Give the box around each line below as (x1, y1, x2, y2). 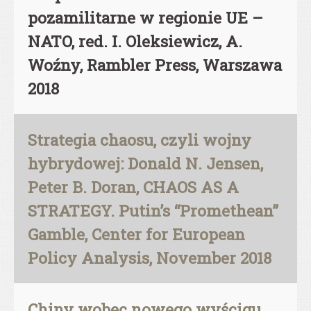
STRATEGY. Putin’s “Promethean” (28, 200, 278, 221)
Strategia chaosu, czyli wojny (28, 129, 251, 150)
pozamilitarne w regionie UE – (28, 7, 263, 28)
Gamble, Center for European (28, 224, 245, 244)
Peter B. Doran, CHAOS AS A (28, 176, 239, 197)
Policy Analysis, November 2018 (28, 247, 271, 268)
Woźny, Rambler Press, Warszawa (28, 54, 282, 75)
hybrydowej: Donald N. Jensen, (28, 153, 263, 174)
